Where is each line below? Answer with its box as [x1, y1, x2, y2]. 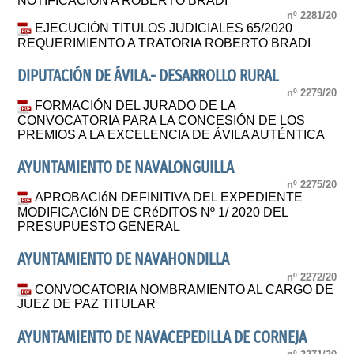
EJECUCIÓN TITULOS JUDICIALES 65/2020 [35, 21, 293, 35]
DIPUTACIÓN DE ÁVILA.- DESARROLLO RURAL [17, 66, 279, 86]
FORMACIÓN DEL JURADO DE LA [35, 99, 236, 113]
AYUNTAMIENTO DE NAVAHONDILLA [17, 250, 230, 270]
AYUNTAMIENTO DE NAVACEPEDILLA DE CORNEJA [17, 327, 307, 348]
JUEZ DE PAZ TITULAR [17, 297, 156, 311]
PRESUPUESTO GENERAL [17, 220, 181, 234]
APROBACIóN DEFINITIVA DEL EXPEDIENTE [35, 190, 303, 205]
